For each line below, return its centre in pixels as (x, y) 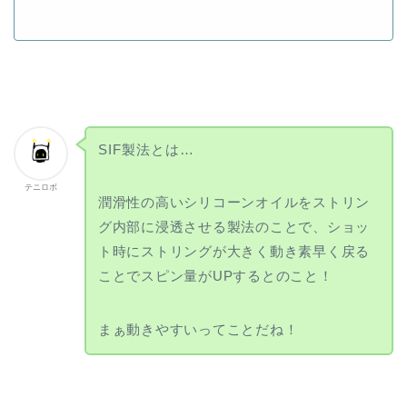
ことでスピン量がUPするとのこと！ (215, 276)
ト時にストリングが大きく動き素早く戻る (234, 252)
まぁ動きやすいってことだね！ (198, 330)
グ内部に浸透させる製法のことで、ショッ (234, 227)
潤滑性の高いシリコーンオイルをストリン (234, 203)
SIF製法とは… (146, 150)
